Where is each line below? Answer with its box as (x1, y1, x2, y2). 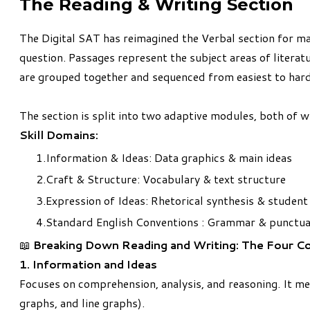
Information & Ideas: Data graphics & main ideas (46, 149, 292, 166)
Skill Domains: (19, 127, 98, 143)
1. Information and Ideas (19, 256, 157, 273)
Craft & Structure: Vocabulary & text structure (46, 171, 286, 188)
